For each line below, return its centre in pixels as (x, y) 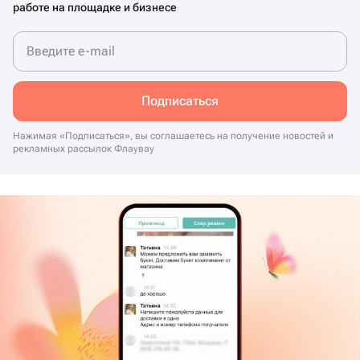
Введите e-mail (71, 51)
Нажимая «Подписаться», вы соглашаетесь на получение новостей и (173, 136)
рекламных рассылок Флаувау (84, 149)
